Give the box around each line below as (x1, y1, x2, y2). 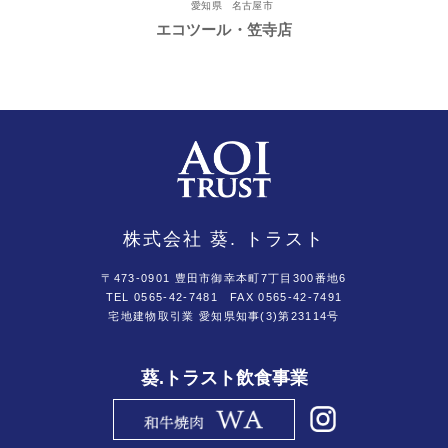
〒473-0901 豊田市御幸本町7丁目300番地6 (101, 272, 347, 285)
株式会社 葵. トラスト (122, 229, 326, 250)
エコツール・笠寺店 (155, 21, 293, 38)
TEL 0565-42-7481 (105, 291, 218, 304)
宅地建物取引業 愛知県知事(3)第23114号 (108, 310, 340, 323)
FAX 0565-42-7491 (217, 291, 343, 304)
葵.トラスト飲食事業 (140, 368, 308, 389)
